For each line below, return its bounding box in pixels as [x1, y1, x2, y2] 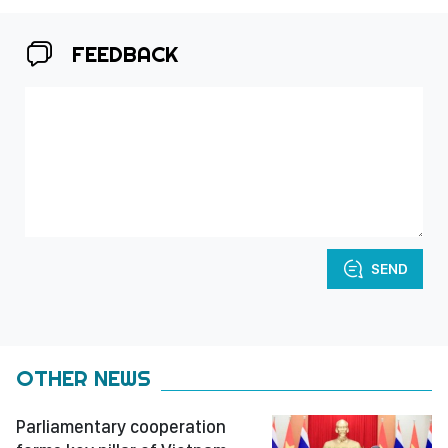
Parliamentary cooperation [16, 415, 226, 437]
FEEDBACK [72, 39, 178, 68]
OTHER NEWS [16, 363, 151, 392]
